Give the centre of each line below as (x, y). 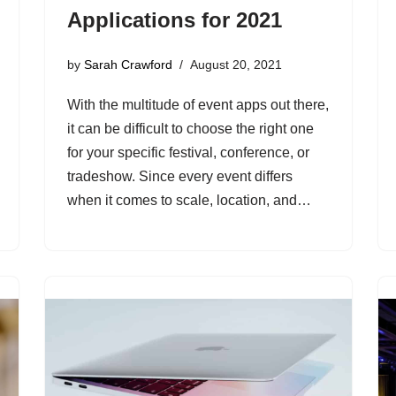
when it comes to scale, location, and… (189, 200)
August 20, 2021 (236, 64)
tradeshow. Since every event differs (179, 176)
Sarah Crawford (128, 64)
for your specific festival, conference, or (188, 152)
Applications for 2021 (174, 20)
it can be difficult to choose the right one (190, 128)
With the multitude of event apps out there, (198, 104)
